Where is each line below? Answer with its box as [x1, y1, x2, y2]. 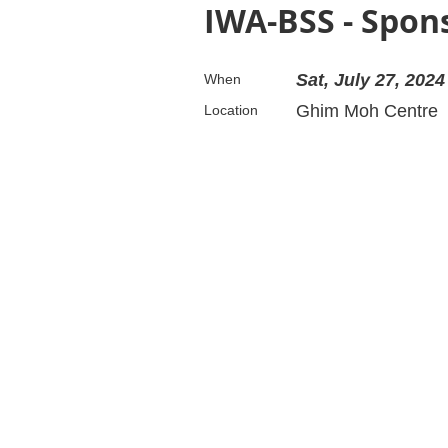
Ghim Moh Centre [296, 101, 438, 122]
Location [204, 102, 258, 119]
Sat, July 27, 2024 [296, 70, 445, 91]
